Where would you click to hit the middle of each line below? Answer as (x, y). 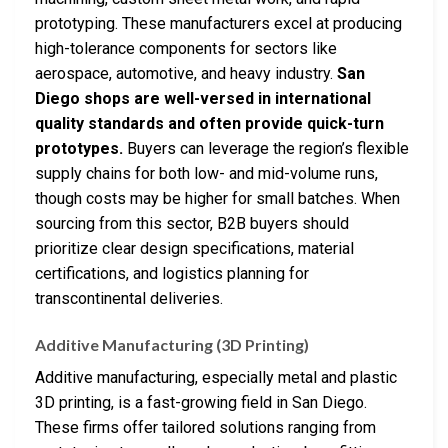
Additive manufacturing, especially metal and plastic (216, 378)
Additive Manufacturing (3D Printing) (172, 345)
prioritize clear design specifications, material (194, 249)
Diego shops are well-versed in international (203, 99)
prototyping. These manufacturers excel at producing (218, 24)
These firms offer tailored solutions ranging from (205, 428)
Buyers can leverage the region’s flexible (266, 149)
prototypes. (79, 149)
